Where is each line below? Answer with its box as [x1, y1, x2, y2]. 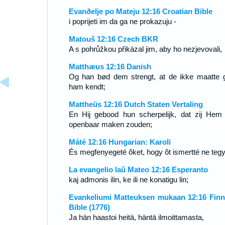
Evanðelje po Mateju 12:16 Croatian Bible [68, 7, 212, 16]
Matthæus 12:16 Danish [68, 62, 151, 71]
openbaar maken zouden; [68, 120, 152, 129]
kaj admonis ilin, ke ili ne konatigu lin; [68, 175, 188, 184]
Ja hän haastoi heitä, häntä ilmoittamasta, [68, 213, 204, 221]
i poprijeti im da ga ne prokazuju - [68, 17, 176, 26]
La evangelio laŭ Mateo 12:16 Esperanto [68, 165, 208, 174]
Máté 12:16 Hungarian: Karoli [68, 138, 171, 146]
